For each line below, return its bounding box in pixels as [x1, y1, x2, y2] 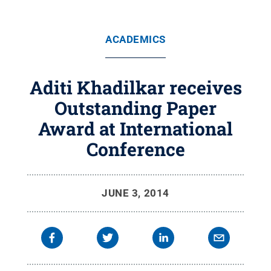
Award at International [38, 117, 233, 140]
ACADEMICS [105, 33, 166, 45]
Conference [86, 137, 185, 161]
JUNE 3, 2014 [102, 187, 169, 199]
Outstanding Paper [54, 96, 217, 120]
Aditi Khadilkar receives [29, 76, 242, 99]
